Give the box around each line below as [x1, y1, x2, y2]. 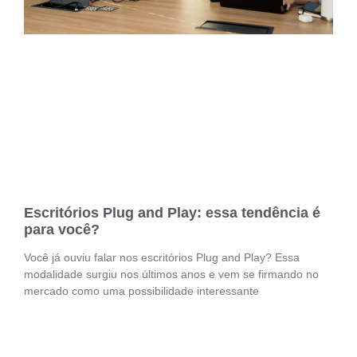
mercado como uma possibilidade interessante [24, 284, 259, 297]
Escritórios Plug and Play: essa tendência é [24, 204, 320, 221]
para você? [24, 221, 100, 237]
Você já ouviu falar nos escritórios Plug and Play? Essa [24, 250, 300, 264]
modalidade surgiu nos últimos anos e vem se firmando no [24, 267, 319, 280]
